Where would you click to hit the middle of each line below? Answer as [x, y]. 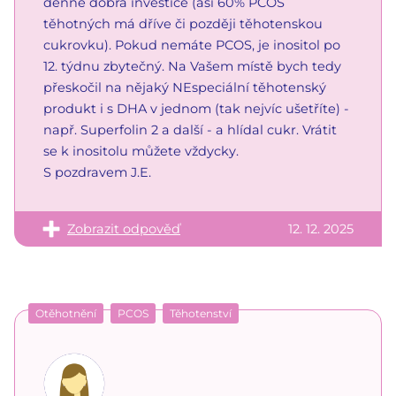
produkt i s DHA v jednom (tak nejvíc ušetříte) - [196, 108]
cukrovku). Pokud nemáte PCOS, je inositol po [192, 45]
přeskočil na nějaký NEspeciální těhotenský [185, 87]
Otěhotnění [66, 313]
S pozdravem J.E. [97, 172]
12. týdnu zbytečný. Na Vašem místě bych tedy [192, 66]
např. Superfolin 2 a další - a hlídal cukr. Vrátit [190, 129]
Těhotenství [201, 313]
